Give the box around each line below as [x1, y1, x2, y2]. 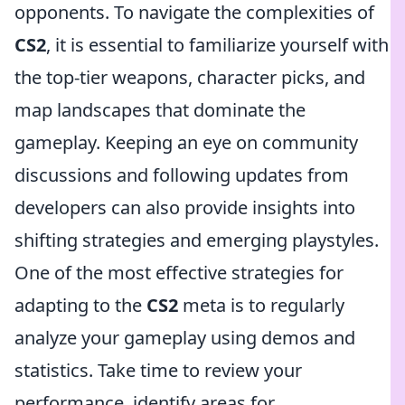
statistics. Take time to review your [14, 358, 302, 382]
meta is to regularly [178, 293, 344, 317]
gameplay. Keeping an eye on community [14, 130, 358, 155]
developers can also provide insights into [14, 195, 355, 220]
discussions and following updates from [14, 163, 349, 187]
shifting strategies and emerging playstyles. [14, 228, 379, 252]
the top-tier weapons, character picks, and [14, 65, 365, 89]
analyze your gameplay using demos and [14, 325, 355, 350]
